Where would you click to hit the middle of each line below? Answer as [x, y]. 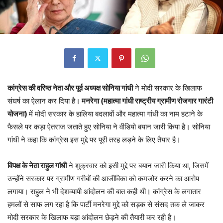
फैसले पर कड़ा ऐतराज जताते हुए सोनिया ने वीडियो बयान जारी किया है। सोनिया [109, 126]
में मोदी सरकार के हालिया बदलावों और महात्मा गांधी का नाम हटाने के [116, 113]
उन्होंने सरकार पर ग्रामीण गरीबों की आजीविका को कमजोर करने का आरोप [103, 178]
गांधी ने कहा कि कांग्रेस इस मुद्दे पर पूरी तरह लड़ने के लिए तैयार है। [94, 139]
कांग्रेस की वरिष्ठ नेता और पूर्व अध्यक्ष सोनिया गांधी [70, 88]
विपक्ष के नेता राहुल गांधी [37, 165]
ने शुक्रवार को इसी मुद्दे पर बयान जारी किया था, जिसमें [138, 165]
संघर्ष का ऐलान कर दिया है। [44, 101]
